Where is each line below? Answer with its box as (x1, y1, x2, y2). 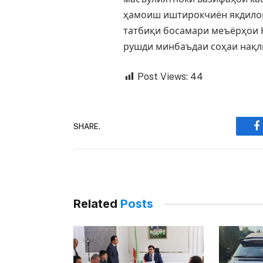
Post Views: (137, 71, 188, 83)
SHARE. (73, 122, 100, 131)
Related (73, 197, 120, 211)
